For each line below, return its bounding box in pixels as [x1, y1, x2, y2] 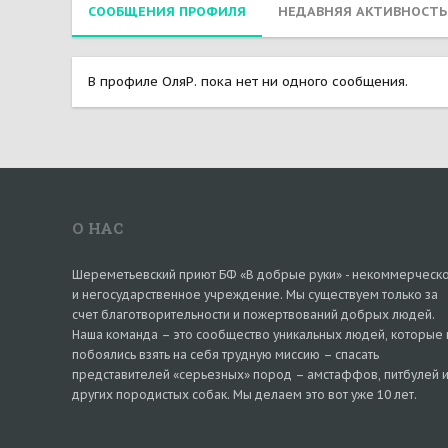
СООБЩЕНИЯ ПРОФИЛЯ [88, 2, 246, 20]
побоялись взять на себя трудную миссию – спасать [72, 347, 379, 362]
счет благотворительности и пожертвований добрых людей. [72, 307, 435, 322]
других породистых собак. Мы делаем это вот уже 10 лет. [72, 387, 417, 402]
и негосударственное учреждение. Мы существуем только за [72, 287, 438, 302]
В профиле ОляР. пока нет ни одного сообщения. [88, 72, 408, 90]
